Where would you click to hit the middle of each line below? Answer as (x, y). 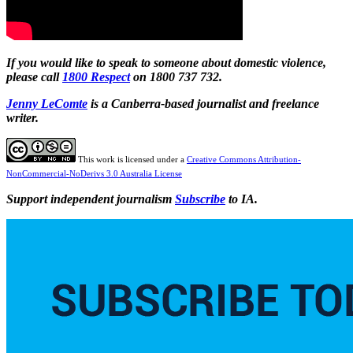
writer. (22, 117)
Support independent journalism (91, 199)
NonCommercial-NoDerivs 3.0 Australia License (94, 173)
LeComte (64, 103)
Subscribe (200, 199)
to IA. (242, 199)
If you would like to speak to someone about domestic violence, (166, 62)
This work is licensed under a (132, 159)
